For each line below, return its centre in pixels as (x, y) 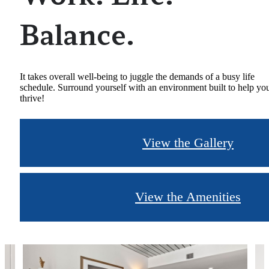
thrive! (32, 98)
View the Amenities (188, 197)
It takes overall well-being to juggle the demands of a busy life (137, 76)
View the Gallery (188, 142)
